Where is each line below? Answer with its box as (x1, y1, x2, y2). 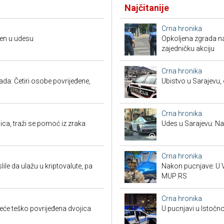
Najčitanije (124, 2, 169, 13)
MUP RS (161, 172, 187, 180)
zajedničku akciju (161, 44, 214, 53)
